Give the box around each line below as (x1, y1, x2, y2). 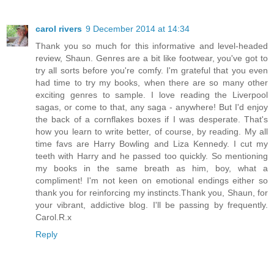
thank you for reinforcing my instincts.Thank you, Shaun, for (35, 187, 268, 198)
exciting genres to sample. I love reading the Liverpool (35, 89, 268, 100)
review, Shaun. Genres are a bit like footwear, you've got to (35, 53, 268, 63)
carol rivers (35, 23, 82, 34)
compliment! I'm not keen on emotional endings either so (35, 175, 268, 185)
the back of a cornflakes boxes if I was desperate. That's (35, 114, 268, 124)
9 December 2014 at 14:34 (86, 23, 190, 34)
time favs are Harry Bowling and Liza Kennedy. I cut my (35, 138, 268, 149)
